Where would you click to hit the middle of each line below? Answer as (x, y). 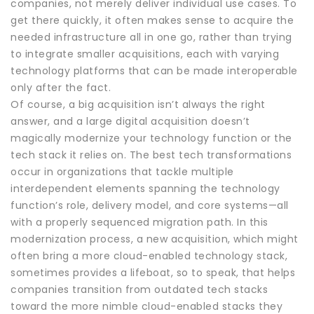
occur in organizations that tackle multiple (122, 171)
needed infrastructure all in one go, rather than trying (151, 37)
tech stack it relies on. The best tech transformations (151, 155)
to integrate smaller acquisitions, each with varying (145, 54)
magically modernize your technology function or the (151, 138)
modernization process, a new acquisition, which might (155, 239)
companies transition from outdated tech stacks (139, 289)
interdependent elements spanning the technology (145, 188)
